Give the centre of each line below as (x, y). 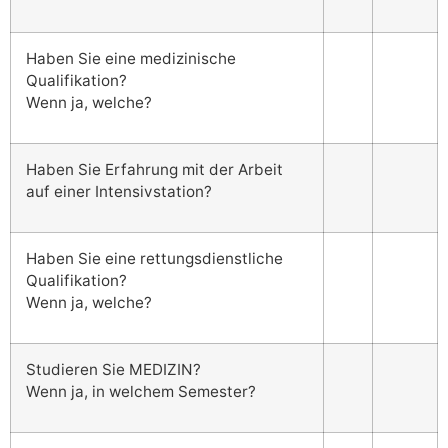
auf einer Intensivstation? (119, 192)
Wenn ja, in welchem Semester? (143, 392)
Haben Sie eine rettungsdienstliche (154, 259)
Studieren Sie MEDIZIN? (113, 370)
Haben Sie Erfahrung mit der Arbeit (154, 170)
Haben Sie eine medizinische (131, 59)
